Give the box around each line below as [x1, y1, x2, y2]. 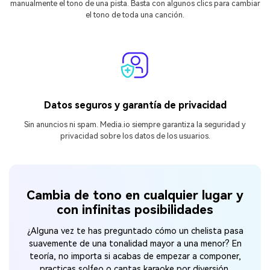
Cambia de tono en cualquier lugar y [27, 187, 243, 202]
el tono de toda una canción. [86, 10, 184, 19]
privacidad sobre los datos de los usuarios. [60, 131, 210, 141]
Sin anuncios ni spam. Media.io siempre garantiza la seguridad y [24, 120, 246, 130]
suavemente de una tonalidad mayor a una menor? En [28, 238, 242, 249]
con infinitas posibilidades [57, 202, 213, 217]
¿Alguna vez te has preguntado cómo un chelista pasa [27, 225, 243, 236]
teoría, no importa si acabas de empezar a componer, [29, 251, 241, 262]
